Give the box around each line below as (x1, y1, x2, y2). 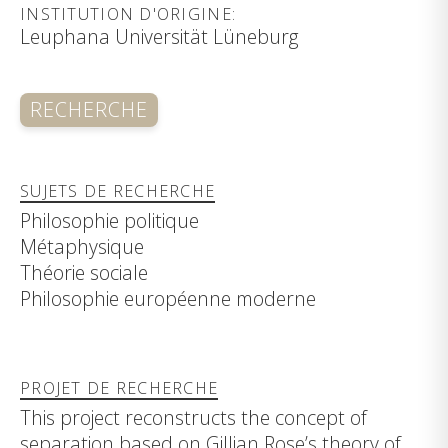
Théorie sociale (20, 258, 148, 286)
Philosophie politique (20, 206, 199, 234)
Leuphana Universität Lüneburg (20, 22, 299, 50)
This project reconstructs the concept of (20, 403, 367, 431)
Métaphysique (20, 232, 144, 260)
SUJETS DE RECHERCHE (20, 180, 216, 203)
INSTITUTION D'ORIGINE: (20, 2, 237, 25)
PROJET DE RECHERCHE (20, 377, 219, 400)
